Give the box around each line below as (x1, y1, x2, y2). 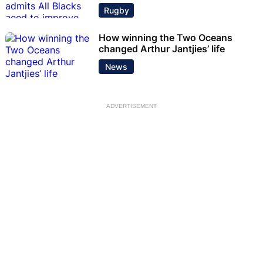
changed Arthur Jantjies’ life (99, 42, 225, 55)
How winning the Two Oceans (99, 31, 232, 43)
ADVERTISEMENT (106, 102, 157, 109)
